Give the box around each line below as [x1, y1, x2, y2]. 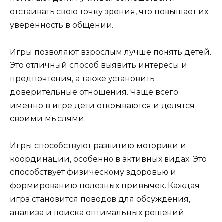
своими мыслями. [10, 113, 86, 123]
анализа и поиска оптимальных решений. [10, 208, 186, 218]
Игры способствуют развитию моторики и [10, 141, 186, 151]
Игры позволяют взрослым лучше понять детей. [10, 47, 211, 56]
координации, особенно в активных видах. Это [10, 154, 207, 164]
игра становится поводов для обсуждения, [10, 194, 190, 204]
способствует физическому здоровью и [10, 167, 176, 177]
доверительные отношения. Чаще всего [10, 87, 178, 97]
